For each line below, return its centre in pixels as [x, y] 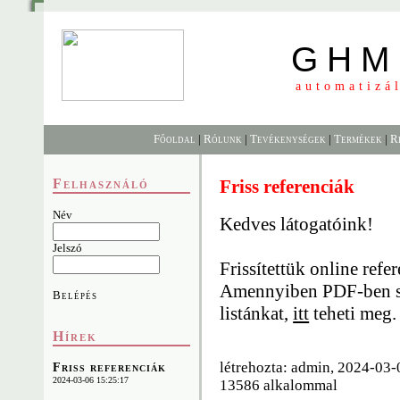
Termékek [358, 139]
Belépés [75, 295]
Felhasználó [101, 183]
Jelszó [68, 248]
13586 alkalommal [279, 386]
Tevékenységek [288, 139]
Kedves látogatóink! [297, 225]
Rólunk [223, 139]
